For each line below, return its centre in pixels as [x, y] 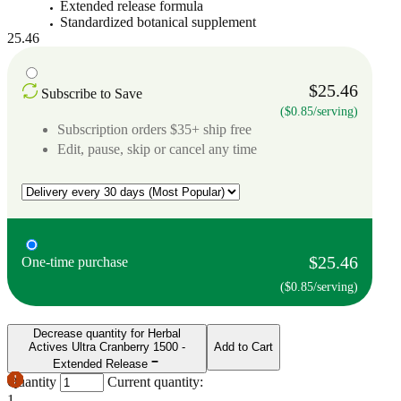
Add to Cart [243, 347]
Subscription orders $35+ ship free [154, 129]
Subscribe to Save [92, 93]
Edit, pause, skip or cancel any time [157, 149]
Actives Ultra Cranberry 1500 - [107, 346]
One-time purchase [75, 261]
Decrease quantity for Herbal [107, 333]
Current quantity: [155, 381]
